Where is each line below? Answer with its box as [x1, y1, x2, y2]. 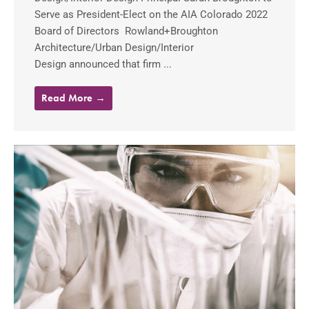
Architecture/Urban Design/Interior [34, 41, 194, 54]
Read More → [41, 91, 106, 106]
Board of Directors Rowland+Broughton [34, 25, 218, 38]
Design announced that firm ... [34, 58, 172, 71]
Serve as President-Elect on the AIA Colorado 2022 [34, 8, 268, 21]
